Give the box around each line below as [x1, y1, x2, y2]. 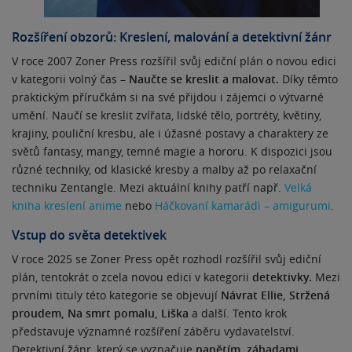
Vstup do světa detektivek [12, 226, 167, 244]
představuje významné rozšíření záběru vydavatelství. [12, 324, 295, 339]
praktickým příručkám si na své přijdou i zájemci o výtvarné [12, 90, 324, 104]
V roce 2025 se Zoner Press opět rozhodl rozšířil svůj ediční [12, 251, 321, 266]
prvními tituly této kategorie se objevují [12, 288, 221, 302]
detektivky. [252, 269, 312, 284]
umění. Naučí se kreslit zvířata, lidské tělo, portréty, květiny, [12, 108, 321, 123]
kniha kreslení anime [12, 198, 122, 213]
